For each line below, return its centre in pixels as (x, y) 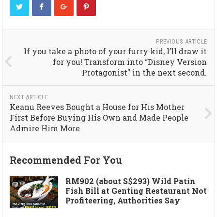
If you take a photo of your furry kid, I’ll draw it (116, 51)
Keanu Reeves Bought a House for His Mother (97, 107)
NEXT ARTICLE (29, 97)
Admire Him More (45, 128)
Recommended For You (66, 160)
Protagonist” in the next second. (145, 72)
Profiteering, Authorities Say (123, 200)
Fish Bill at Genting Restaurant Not (136, 190)
